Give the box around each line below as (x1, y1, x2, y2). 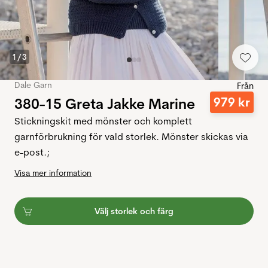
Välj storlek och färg (95, 206, 173, 217)
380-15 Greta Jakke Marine (14, 94, 195, 112)
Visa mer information (14, 167, 92, 179)
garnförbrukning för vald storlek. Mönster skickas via (14, 130, 248, 143)
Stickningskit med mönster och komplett (14, 115, 192, 127)
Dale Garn (14, 80, 52, 91)
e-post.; (14, 146, 50, 159)
